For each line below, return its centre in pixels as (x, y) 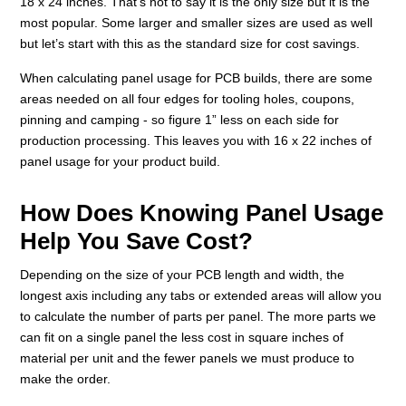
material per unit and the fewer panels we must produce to (188, 358)
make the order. (66, 378)
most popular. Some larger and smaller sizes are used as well (197, 22)
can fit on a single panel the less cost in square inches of (182, 337)
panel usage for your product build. (121, 161)
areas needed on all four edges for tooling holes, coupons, (188, 98)
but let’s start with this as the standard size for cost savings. (190, 43)
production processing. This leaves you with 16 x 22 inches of (196, 140)
